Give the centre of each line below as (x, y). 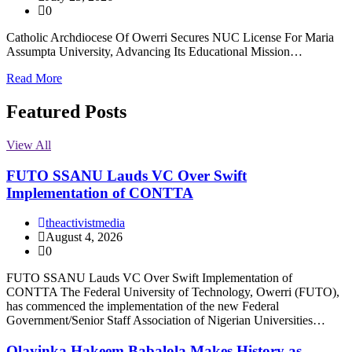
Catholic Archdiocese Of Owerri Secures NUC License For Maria (170, 38)
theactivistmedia (85, 223)
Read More (34, 79)
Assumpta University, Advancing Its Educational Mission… (154, 52)
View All (29, 145)
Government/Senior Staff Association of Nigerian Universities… (166, 321)
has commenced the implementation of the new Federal (143, 306)
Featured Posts (66, 112)
